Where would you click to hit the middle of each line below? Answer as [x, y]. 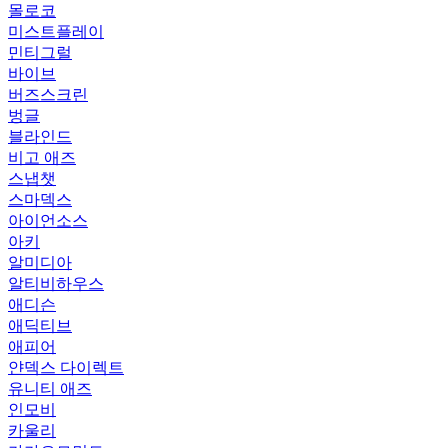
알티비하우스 [56, 283]
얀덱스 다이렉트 [66, 367]
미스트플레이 [56, 31]
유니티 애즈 [50, 388]
